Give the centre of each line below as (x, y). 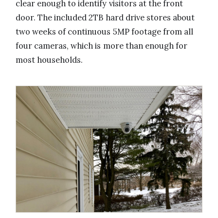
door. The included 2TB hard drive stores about (105, 18)
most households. (49, 60)
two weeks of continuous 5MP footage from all (105, 32)
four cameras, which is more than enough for (102, 46)
